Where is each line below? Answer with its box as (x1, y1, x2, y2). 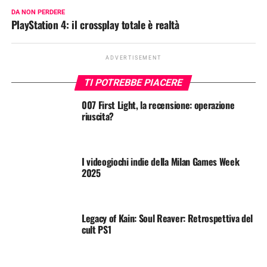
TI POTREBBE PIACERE (83, 76, 185, 88)
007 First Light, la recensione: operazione (81, 97, 235, 112)
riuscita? (81, 108, 114, 123)
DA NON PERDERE (11, 8, 65, 16)
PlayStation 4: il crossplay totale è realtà (11, 16, 179, 32)
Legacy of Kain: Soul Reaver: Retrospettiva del (81, 210, 253, 225)
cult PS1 (81, 222, 111, 237)
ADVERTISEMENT (105, 54, 162, 61)
